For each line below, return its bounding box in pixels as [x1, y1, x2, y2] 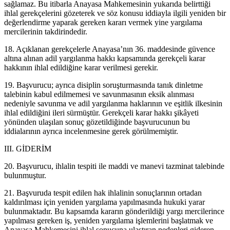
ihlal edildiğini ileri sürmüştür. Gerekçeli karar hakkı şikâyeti [4, 108, 199, 117]
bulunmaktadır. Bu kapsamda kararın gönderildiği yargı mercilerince [4, 206, 224, 216]
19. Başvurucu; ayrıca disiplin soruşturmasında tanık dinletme [4, 80, 203, 89]
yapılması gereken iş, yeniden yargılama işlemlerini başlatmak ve [4, 216, 213, 225]
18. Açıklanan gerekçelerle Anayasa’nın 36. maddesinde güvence [4, 44, 215, 53]
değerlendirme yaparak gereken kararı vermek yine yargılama [4, 17, 202, 27]
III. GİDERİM [4, 144, 51, 153]
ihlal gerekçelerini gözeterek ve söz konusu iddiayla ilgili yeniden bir [4, 8, 226, 17]
